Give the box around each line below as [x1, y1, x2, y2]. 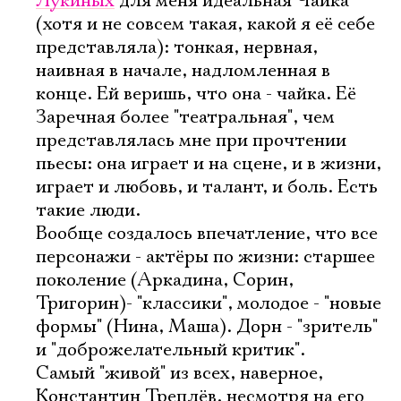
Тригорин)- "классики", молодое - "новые [36, 292, 381, 315]
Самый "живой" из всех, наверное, [36, 362, 323, 385]
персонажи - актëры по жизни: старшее [36, 245, 375, 269]
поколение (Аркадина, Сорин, [36, 269, 294, 292]
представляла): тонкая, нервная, [36, 36, 318, 59]
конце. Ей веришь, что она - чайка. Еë [36, 82, 356, 106]
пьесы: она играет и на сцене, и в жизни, [36, 152, 381, 175]
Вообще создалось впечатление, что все [36, 222, 378, 245]
